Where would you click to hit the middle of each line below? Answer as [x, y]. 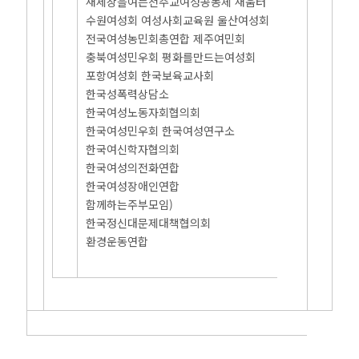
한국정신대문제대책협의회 [149, 223]
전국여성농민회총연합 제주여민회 [166, 38]
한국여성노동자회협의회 [143, 112]
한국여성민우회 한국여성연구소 [161, 131]
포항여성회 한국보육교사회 [150, 75]
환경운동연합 [117, 241]
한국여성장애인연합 [133, 186]
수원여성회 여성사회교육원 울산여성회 [178, 20]
